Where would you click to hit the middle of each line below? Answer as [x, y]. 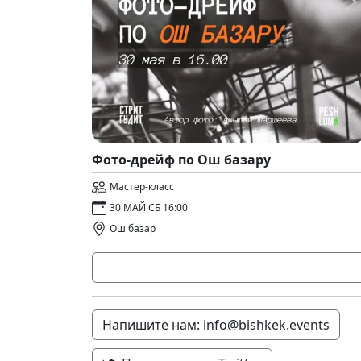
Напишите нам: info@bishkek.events [216, 325]
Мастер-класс [142, 187]
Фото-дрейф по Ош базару [181, 160]
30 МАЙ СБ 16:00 [149, 207]
